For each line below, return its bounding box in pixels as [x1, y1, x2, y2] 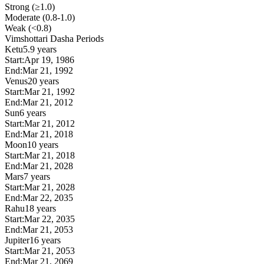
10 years [27, 139, 58, 150]
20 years [28, 75, 59, 86]
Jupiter [5, 235, 29, 245]
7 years [24, 171, 50, 181]
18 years [25, 203, 56, 213]
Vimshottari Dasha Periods [5, 33, 104, 44]
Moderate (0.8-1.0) [5, 12, 75, 22]
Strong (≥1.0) [5, 1, 55, 12]
